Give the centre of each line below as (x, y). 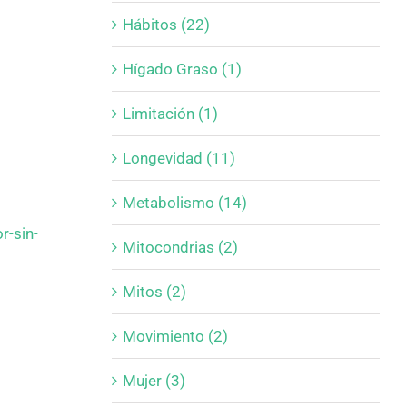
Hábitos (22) (166, 24)
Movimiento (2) (175, 336)
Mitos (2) (154, 291)
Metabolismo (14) (184, 202)
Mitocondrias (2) (180, 247)
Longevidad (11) (179, 158)
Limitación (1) (170, 113)
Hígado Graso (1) (182, 69)
